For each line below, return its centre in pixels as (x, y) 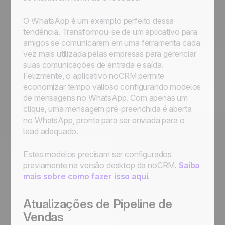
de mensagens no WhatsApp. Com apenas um (106, 98)
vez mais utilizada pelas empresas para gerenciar (110, 54)
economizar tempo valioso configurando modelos (112, 87)
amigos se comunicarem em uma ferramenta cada (112, 43)
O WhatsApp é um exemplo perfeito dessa (99, 21)
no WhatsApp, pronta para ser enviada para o (104, 120)
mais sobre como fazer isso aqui (86, 176)
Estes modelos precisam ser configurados (98, 154)
